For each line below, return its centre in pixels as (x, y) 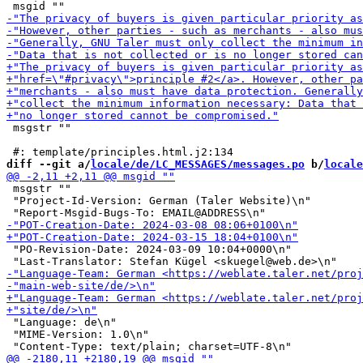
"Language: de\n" (62, 322)
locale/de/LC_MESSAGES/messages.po (198, 164)
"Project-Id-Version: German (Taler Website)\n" (159, 201)
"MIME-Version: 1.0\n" (78, 334)
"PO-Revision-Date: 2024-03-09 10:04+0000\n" (149, 249)
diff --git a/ (49, 164)
